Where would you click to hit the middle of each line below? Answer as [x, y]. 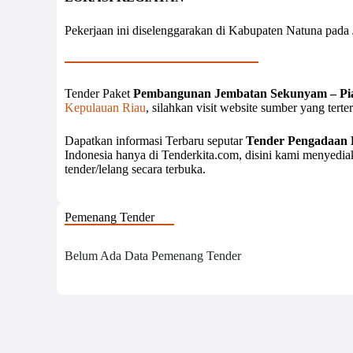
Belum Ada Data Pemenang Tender [153, 255]
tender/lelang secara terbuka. [135, 169]
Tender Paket [99, 94]
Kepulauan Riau [105, 108]
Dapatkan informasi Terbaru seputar [155, 141]
